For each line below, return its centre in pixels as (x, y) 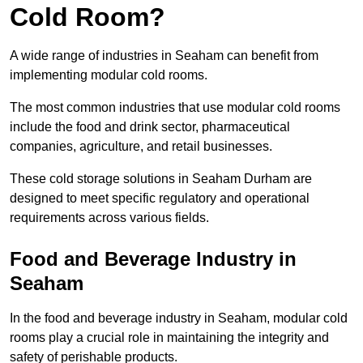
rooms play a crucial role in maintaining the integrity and (169, 338)
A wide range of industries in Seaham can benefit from (164, 56)
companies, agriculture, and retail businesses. (141, 147)
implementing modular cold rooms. (109, 75)
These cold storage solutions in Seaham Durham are (161, 179)
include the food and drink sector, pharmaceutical (150, 127)
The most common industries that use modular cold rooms (175, 108)
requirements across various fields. (109, 218)
